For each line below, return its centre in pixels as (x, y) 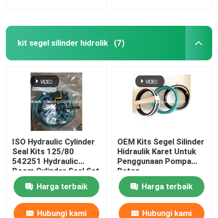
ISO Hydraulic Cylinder (54, 141)
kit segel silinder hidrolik (63, 43)
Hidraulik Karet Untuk (157, 151)
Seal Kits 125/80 (43, 151)
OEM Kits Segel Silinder (161, 141)
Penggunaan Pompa (154, 161)
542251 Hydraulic (45, 161)
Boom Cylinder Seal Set (56, 171)
